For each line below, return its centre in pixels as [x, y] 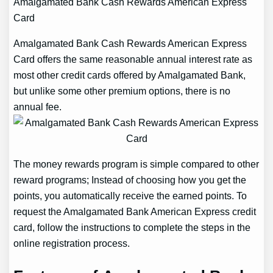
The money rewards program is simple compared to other [136, 164]
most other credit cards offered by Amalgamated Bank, [130, 75]
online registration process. [72, 243]
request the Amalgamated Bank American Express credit [135, 212]
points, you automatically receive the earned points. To [130, 196]
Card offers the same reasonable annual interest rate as [133, 59]
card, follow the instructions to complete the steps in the [132, 228]
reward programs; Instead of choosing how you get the [130, 180]
